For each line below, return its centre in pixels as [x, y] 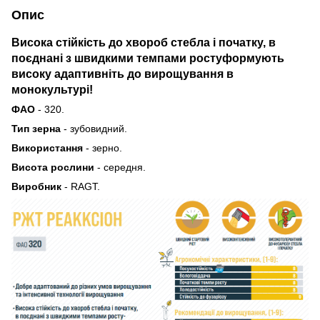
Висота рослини [53, 167]
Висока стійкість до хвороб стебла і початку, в [144, 42]
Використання [49, 147]
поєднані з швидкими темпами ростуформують [148, 57]
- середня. [120, 167]
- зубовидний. [94, 128]
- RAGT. [82, 186]
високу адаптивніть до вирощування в [122, 73]
